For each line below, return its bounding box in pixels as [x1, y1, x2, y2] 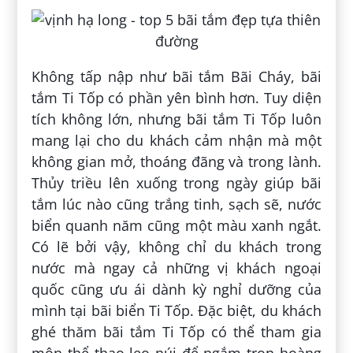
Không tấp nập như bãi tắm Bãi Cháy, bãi [32, 67, 321, 87]
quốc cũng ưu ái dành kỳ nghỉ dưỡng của [32, 280, 321, 299]
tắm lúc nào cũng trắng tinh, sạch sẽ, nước [32, 195, 321, 214]
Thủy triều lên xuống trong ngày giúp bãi [32, 173, 321, 193]
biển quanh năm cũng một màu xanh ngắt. [32, 216, 321, 236]
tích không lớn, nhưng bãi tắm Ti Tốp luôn [32, 110, 321, 129]
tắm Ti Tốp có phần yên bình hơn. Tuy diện [32, 88, 321, 108]
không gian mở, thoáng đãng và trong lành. [32, 152, 321, 172]
